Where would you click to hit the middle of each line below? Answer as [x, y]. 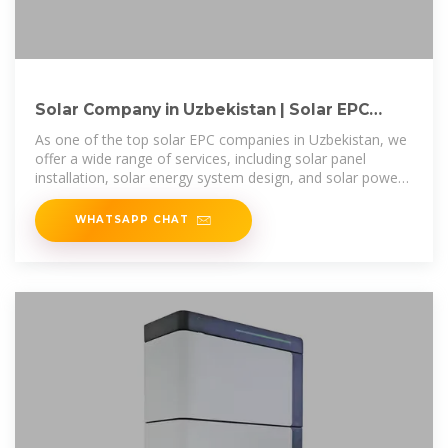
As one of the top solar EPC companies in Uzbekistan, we [221, 139]
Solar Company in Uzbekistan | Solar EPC [202, 109]
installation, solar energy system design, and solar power [219, 177]
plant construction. [95, 196]
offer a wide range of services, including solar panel [200, 158]
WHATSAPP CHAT [132, 219]
